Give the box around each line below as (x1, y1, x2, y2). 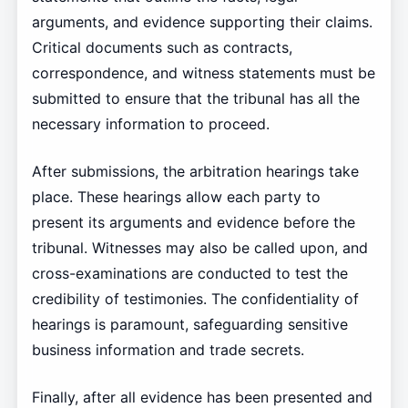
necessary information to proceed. (31, 115, 270, 134)
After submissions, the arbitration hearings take (31, 162, 359, 181)
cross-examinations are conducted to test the (31, 264, 348, 283)
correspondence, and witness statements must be (31, 64, 375, 83)
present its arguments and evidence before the (31, 213, 355, 232)
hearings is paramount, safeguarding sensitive (31, 315, 348, 334)
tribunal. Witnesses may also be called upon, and (31, 239, 368, 258)
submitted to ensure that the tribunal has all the (31, 89, 360, 108)
